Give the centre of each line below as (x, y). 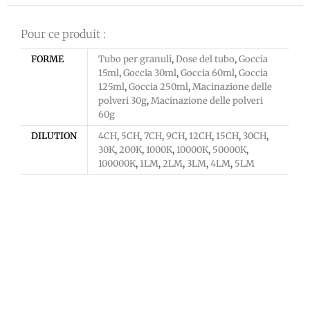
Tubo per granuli (135, 59)
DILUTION (54, 136)
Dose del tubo (205, 59)
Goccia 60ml (208, 73)
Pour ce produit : (63, 34)
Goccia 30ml (150, 73)
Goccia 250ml (158, 86)
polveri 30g (122, 100)
